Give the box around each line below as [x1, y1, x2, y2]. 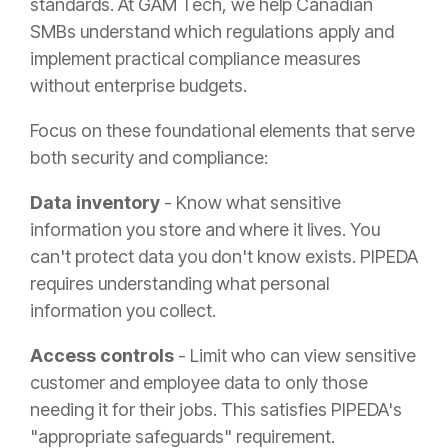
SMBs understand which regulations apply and [30, 21, 394, 43]
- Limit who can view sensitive [174, 345, 416, 367]
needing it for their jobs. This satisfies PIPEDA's [30, 399, 402, 421]
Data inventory [30, 192, 160, 214]
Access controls [30, 345, 174, 367]
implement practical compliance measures [30, 48, 361, 70]
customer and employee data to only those [30, 372, 368, 394]
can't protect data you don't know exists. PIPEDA [30, 246, 418, 268]
